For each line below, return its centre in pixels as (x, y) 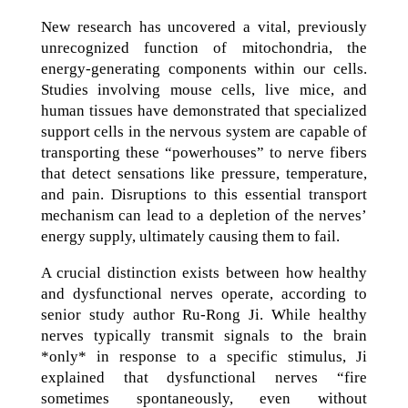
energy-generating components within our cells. (204, 69)
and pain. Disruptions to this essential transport (204, 194)
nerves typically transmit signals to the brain (204, 336)
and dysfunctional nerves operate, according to (204, 294)
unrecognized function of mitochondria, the (204, 48)
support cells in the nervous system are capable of (204, 132)
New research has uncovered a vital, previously (204, 27)
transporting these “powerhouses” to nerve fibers (204, 153)
